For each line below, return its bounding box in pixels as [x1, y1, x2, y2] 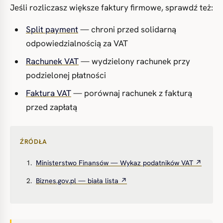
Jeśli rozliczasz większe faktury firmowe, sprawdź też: [10, 2, 213, 13]
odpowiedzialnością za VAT [26, 38, 128, 49]
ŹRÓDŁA [20, 137, 47, 146]
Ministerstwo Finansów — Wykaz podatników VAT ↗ [36, 158, 202, 167]
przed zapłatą [26, 102, 77, 112]
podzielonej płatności [26, 70, 106, 81]
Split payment [26, 24, 78, 35]
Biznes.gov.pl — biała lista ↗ [36, 176, 127, 185]
